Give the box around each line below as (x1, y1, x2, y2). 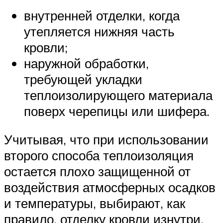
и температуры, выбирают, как (4, 195, 185, 212)
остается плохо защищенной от (4, 163, 191, 180)
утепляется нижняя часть (24, 23, 175, 39)
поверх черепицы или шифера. (24, 103, 210, 119)
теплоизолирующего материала (24, 87, 213, 103)
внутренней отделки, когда (24, 7, 180, 23)
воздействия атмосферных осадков (4, 179, 216, 196)
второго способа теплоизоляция (4, 147, 194, 164)
